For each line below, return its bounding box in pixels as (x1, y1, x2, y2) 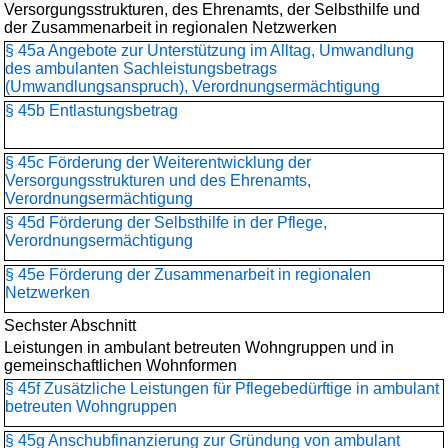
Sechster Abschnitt (4, 317, 136, 334)
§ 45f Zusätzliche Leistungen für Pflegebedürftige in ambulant (5, 380, 439, 397)
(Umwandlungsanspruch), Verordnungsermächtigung (5, 78, 380, 95)
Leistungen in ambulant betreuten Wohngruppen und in (4, 339, 394, 356)
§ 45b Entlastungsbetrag (5, 102, 178, 119)
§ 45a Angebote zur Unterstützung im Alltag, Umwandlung (5, 42, 414, 59)
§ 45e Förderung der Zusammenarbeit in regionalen (5, 266, 371, 283)
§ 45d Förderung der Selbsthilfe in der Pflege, (5, 214, 327, 231)
